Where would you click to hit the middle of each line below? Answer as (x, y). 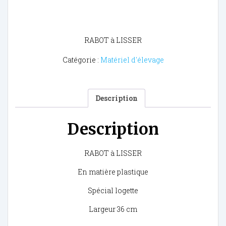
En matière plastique (113, 172)
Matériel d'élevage (132, 60)
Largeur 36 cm (113, 209)
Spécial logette (113, 191)
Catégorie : (81, 60)
